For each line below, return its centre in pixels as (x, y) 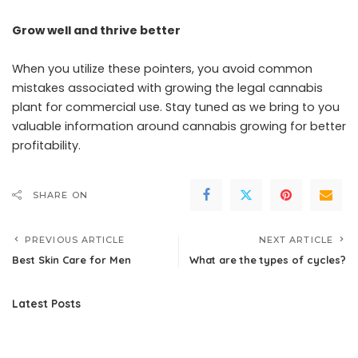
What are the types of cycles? (268, 259)
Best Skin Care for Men (72, 259)
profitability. (46, 145)
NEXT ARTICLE (296, 239)
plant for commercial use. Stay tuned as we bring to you (176, 107)
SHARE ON (60, 195)
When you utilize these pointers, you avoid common (162, 68)
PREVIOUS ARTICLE (75, 239)
